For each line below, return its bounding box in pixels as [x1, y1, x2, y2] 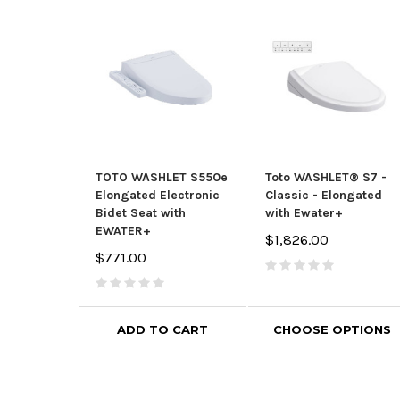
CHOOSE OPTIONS [272, 321, 391, 337]
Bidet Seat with [96, 205, 186, 221]
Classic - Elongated [265, 187, 382, 204]
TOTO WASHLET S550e [96, 170, 228, 186]
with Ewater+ [265, 205, 343, 221]
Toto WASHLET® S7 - [265, 170, 387, 186]
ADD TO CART [116, 321, 208, 337]
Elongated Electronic [96, 187, 220, 204]
